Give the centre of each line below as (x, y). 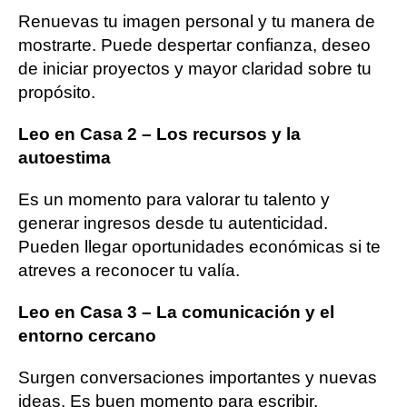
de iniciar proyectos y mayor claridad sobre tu (195, 68)
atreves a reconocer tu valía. (129, 270)
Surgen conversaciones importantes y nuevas (198, 377)
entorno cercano (87, 335)
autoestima (65, 157)
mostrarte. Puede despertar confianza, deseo (194, 45)
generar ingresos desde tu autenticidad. (173, 223)
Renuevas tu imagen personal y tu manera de (197, 21)
